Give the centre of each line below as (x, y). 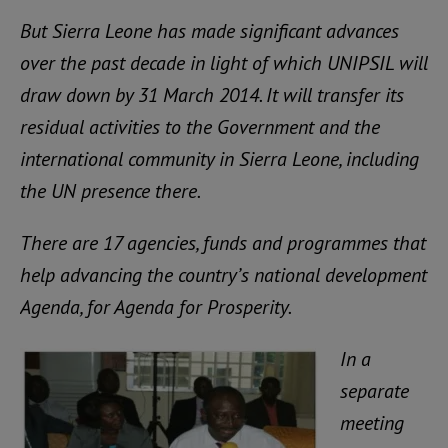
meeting (372, 423)
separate (374, 391)
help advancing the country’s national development (223, 275)
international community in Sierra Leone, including (219, 159)
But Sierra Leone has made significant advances (209, 31)
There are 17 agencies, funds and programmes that (223, 243)
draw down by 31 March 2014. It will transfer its (212, 95)
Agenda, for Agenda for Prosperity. (156, 307)
